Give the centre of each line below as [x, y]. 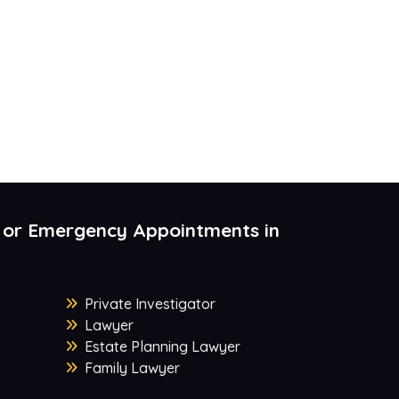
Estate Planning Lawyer [162, 347]
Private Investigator [150, 304]
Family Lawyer [132, 368]
